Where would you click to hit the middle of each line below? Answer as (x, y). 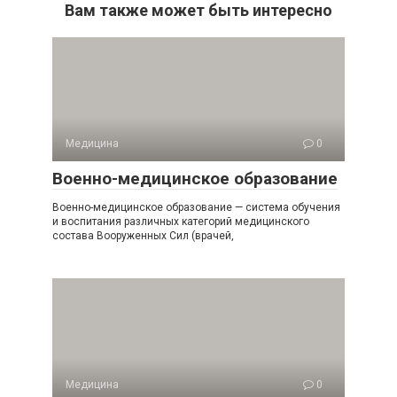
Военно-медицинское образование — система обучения (196, 207)
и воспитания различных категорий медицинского (181, 222)
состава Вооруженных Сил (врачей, (143, 236)
